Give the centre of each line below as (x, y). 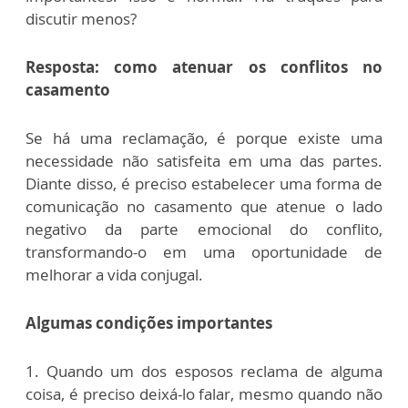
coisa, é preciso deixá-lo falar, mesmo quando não (204, 393)
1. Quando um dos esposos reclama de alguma (204, 371)
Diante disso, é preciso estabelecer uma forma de (204, 183)
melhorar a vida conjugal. (116, 274)
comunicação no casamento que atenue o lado (204, 206)
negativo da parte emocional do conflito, (204, 229)
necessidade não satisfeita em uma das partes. (204, 160)
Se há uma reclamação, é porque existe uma (204, 138)
